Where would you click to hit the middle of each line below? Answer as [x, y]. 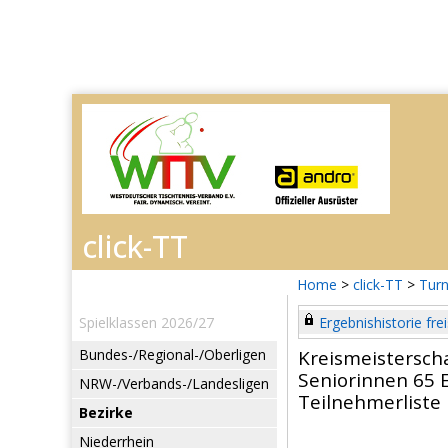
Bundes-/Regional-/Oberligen [172, 354]
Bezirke [106, 412]
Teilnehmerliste [369, 402]
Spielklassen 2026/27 [146, 322]
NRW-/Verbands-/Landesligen [174, 383]
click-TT [378, 284]
